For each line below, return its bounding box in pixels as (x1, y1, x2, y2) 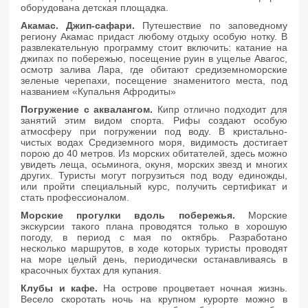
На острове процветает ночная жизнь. (98, 282, 287, 294)
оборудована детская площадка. (21, 1, 169, 13)
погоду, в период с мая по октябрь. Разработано (21, 231, 287, 243)
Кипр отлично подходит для (157, 103, 287, 115)
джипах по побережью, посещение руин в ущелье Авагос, (21, 52, 287, 64)
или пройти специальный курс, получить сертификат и (21, 180, 287, 192)
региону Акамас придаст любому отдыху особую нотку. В (21, 30, 287, 42)
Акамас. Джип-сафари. (21, 19, 135, 31)
